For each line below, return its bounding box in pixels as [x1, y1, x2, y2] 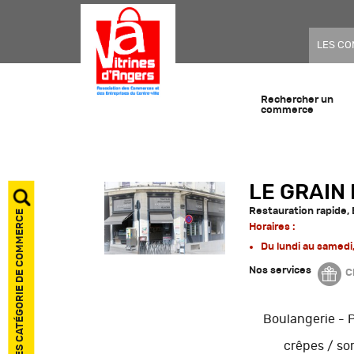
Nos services [248, 265, 311, 276]
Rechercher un [261, 94, 333, 105]
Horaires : [248, 221, 298, 232]
